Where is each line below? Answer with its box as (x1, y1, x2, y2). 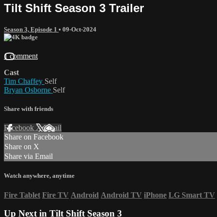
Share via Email (4, 152, 53, 161)
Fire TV (42, 190, 69, 199)
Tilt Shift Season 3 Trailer (4, 1, 144, 15)
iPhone (144, 190, 167, 199)
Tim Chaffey (4, 77, 45, 85)
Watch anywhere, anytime (4, 172, 75, 180)
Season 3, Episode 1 (4, 25, 59, 33)
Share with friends (4, 105, 53, 113)
